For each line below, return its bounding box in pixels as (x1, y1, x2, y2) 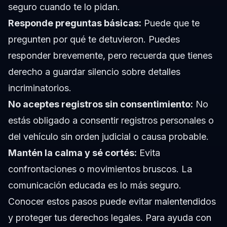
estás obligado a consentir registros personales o (8, 115, 214, 126)
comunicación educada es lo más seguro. (8, 180, 181, 191)
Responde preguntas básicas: (8, 18, 141, 29)
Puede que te (141, 18, 200, 29)
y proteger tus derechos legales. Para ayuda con (8, 212, 211, 223)
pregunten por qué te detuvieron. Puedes (8, 34, 180, 45)
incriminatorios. (8, 83, 71, 94)
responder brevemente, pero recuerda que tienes (8, 50, 212, 61)
